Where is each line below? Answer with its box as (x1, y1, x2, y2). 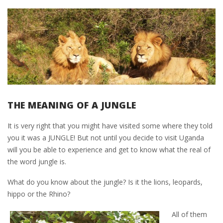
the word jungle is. (7, 157, 66, 167)
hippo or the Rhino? (7, 189, 70, 199)
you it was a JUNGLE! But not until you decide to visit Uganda (7, 133, 204, 143)
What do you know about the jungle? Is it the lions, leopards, (7, 177, 203, 187)
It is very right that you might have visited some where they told (7, 121, 213, 131)
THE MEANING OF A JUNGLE (7, 99, 136, 111)
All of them (172, 210, 207, 220)
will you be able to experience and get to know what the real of (7, 145, 211, 155)
